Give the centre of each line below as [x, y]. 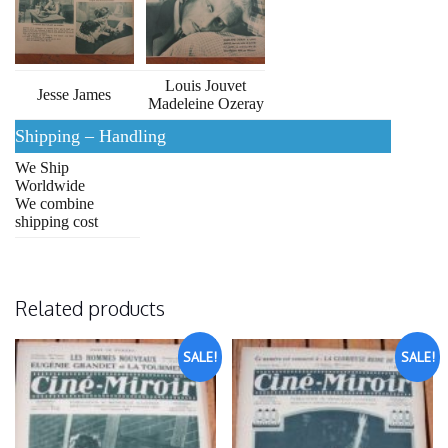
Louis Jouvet [206, 86]
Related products [90, 308]
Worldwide [50, 186]
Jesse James [74, 95]
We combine [54, 204]
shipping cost [56, 222]
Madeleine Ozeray [205, 104]
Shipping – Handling [90, 136]
